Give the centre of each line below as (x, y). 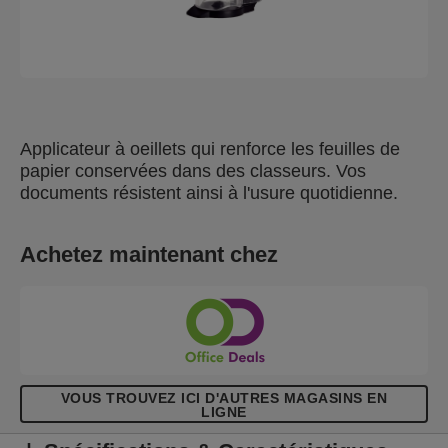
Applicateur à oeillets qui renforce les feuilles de (210, 149)
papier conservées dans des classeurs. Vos (193, 171)
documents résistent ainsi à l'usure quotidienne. (209, 193)
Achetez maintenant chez (149, 254)
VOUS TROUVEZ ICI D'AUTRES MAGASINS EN (224, 398)
